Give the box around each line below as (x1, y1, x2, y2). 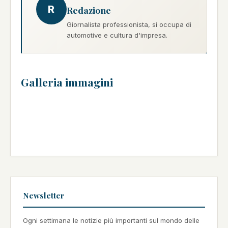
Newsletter (23, 190, 64, 201)
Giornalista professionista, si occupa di (67, 20, 191, 29)
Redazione (67, 4, 111, 16)
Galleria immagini (21, 75, 113, 90)
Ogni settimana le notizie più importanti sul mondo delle (23, 216, 199, 225)
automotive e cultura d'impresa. (67, 31, 167, 40)
